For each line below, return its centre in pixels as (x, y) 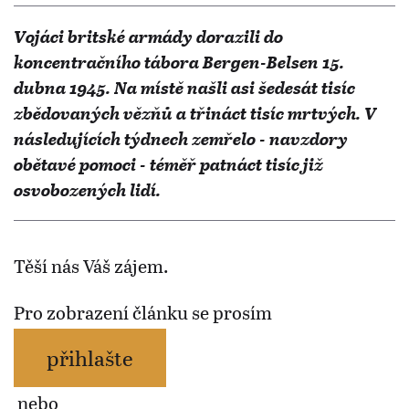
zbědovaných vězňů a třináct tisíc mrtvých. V (195, 113)
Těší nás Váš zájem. (91, 266)
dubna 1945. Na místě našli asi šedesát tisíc (184, 88)
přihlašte (90, 358)
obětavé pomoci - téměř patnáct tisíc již (168, 164)
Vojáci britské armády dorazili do (148, 37)
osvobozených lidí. (87, 190)
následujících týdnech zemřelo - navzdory (181, 139)
